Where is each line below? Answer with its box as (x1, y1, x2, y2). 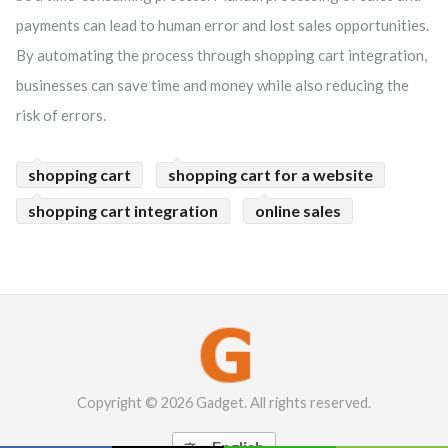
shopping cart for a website (168, 165, 373, 184)
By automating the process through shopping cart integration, (16, 46, 427, 64)
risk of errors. (16, 106, 106, 124)
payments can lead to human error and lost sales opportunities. (16, 16, 429, 34)
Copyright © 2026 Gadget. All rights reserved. (77, 393, 371, 411)
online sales (255, 201, 341, 220)
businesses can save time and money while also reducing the (16, 76, 409, 94)
